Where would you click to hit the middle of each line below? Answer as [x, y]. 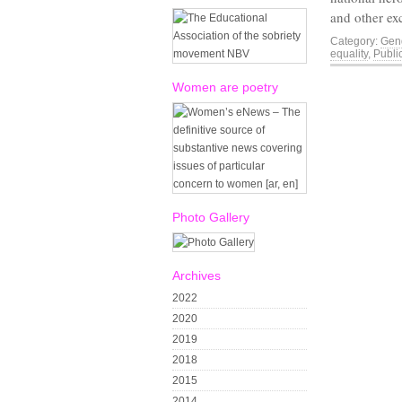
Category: [354, 41]
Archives [197, 275]
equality [349, 54]
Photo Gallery [211, 217]
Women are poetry [225, 87]
